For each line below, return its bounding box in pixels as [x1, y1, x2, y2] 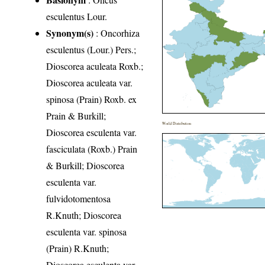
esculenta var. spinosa [46, 225, 127, 238]
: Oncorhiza [93, 27, 140, 40]
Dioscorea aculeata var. [46, 76, 133, 89]
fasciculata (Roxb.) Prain [46, 143, 138, 156]
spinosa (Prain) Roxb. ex [46, 93, 137, 106]
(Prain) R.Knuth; [46, 242, 109, 255]
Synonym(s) [46, 26, 94, 40]
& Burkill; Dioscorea [46, 159, 125, 172]
